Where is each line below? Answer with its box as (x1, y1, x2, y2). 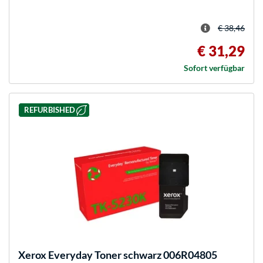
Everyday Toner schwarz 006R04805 (46, 248, 217, 261)
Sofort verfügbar (184, 62, 245, 73)
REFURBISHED (23, 105, 75, 115)
